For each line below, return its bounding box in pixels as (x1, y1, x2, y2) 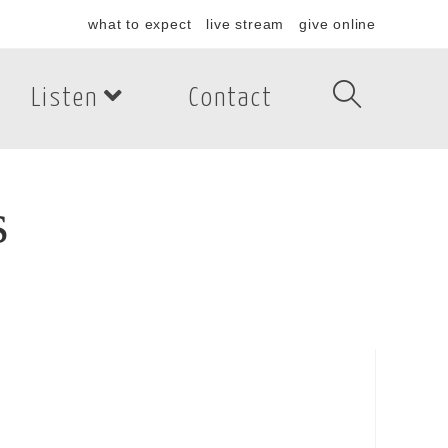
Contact (189, 85, 273, 112)
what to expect (88, 16, 192, 32)
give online (299, 16, 376, 32)
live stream (206, 16, 285, 32)
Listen (31, 85, 98, 112)
